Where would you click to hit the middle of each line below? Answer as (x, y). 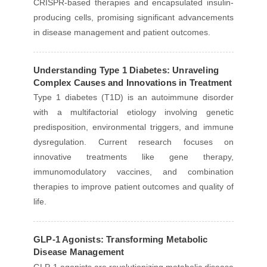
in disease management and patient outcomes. (122, 32)
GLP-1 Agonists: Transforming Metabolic (121, 240)
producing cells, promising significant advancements (133, 18)
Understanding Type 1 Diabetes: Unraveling (126, 70)
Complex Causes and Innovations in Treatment (133, 83)
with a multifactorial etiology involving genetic (133, 112)
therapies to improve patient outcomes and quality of (133, 187)
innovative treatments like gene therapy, (133, 157)
